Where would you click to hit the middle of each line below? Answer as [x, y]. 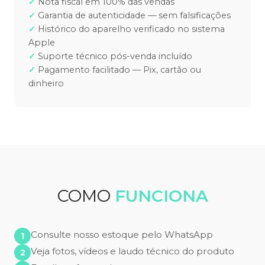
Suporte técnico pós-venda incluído [115, 56]
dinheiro [46, 84]
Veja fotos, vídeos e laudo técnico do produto [132, 251]
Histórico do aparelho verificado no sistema [131, 29]
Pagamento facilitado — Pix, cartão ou [119, 70]
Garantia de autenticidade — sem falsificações [134, 16]
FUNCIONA [161, 196]
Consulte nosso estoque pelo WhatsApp [122, 235]
